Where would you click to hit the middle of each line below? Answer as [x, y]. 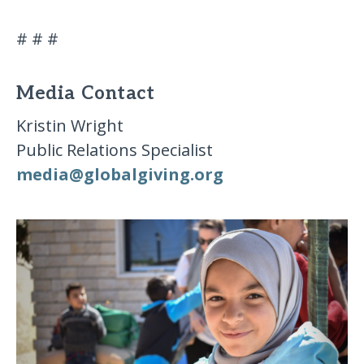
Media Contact [86, 94]
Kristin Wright [70, 125]
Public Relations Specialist [115, 149]
